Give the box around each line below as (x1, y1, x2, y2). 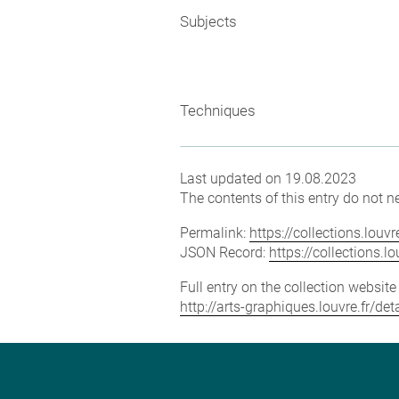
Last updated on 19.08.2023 (180, 169, 356, 187)
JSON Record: (180, 243, 269, 261)
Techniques (180, 101, 256, 119)
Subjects (180, 12, 237, 30)
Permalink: (180, 224, 249, 241)
